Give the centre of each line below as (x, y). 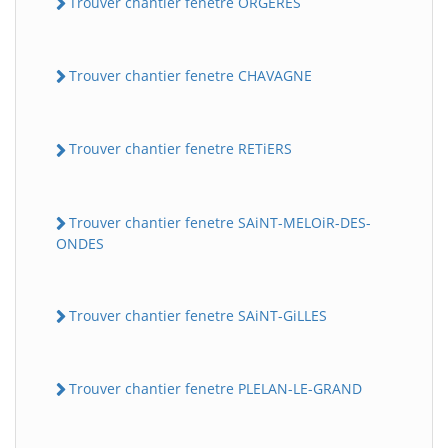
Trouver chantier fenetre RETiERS (180, 149)
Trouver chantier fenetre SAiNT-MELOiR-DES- (220, 222)
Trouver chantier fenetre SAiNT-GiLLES (198, 315)
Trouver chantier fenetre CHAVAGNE (190, 75)
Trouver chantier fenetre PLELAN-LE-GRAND (215, 388)
